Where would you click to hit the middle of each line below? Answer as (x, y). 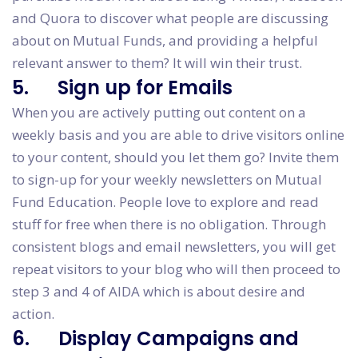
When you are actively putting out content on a (159, 113)
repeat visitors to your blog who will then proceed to (176, 269)
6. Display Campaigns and (155, 339)
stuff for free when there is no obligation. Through (169, 225)
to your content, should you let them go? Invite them (175, 157)
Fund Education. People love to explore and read (165, 202)
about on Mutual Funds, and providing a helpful (165, 41)
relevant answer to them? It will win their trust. (157, 63)
